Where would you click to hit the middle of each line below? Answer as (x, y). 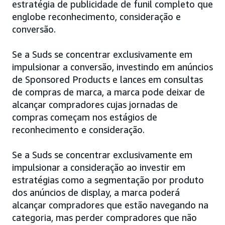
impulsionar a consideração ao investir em (99, 167)
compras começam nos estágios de (85, 117)
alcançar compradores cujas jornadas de (95, 104)
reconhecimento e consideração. (78, 129)
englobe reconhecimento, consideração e (96, 16)
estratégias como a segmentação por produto (108, 180)
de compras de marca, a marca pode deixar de (108, 92)
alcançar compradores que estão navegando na (110, 205)
